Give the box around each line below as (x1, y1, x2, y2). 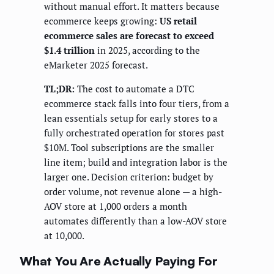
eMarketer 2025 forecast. (44, 59, 148, 72)
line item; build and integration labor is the (44, 156, 228, 169)
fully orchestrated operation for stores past (44, 127, 224, 139)
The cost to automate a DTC (75, 83, 194, 95)
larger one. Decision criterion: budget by (44, 171, 213, 183)
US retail (160, 15, 197, 28)
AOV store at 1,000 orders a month (44, 200, 187, 213)
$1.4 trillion (44, 44, 95, 57)
